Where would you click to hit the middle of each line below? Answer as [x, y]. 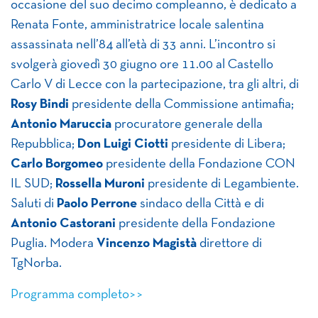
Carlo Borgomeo [57, 165]
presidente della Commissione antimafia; [181, 105]
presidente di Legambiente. [222, 185]
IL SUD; [33, 185]
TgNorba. [36, 264]
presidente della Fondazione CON [199, 165]
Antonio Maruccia [61, 125]
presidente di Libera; [227, 145]
